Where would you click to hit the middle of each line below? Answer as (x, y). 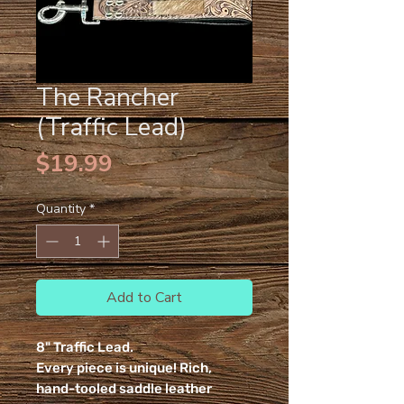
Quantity (61, 208)
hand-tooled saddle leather (124, 388)
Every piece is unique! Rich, (124, 367)
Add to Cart (144, 297)
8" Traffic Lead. (85, 347)
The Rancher (107, 97)
